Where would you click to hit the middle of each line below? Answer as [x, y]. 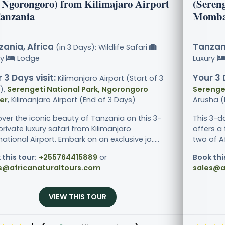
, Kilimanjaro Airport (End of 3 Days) [72, 100]
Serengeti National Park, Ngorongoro [78, 90]
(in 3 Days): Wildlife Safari [101, 47]
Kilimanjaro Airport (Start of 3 [109, 79]
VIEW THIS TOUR [77, 197]
